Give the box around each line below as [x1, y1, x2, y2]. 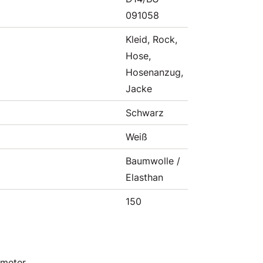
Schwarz [126, 107, 164, 119]
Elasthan [126, 171, 163, 183]
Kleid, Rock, [126, 33, 177, 45]
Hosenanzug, [126, 66, 183, 78]
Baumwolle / [126, 155, 180, 167]
